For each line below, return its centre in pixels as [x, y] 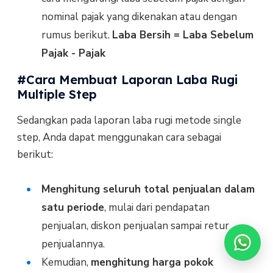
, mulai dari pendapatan [157, 208]
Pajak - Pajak [73, 53]
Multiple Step [57, 94]
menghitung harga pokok [152, 263]
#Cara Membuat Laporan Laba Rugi [127, 79]
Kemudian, [66, 263]
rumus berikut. [76, 35]
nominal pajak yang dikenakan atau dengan [139, 16]
